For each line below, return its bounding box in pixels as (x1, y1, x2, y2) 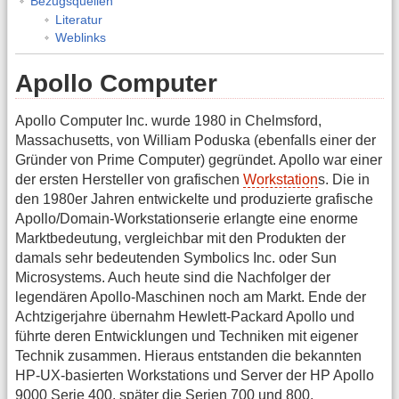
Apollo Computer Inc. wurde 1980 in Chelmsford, (15, 113, 322, 129)
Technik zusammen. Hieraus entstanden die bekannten (15, 348, 362, 364)
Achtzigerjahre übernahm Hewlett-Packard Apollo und (15, 309, 354, 325)
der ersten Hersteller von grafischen (15, 172, 243, 188)
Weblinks (54, 30, 106, 45)
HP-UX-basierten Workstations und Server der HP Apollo (15, 368, 374, 384)
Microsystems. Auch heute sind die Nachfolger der (15, 270, 330, 286)
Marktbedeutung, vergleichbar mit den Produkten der (15, 231, 346, 247)
